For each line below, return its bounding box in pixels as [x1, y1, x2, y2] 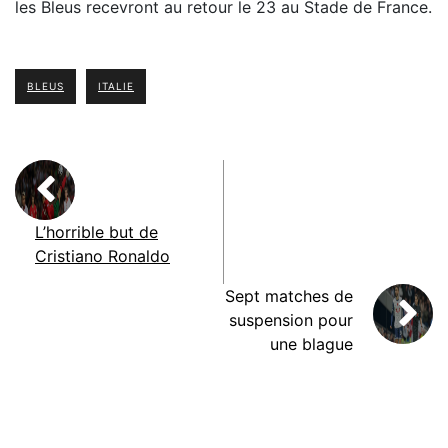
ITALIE [98, 80, 134, 93]
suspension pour [229, 310, 353, 331]
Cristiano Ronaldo [35, 246, 170, 267]
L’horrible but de [35, 222, 158, 243]
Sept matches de [225, 286, 353, 307]
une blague [270, 334, 353, 355]
